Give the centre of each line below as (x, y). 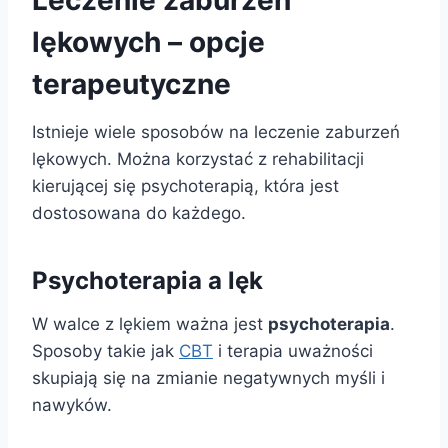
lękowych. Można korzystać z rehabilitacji (198, 159)
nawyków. (72, 405)
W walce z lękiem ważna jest (150, 324)
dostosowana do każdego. (139, 213)
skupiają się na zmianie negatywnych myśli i (208, 378)
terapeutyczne (131, 84)
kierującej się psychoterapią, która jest (185, 186)
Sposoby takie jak (105, 351)
